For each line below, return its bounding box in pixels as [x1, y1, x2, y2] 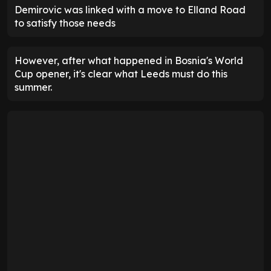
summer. [15, 80, 52, 93]
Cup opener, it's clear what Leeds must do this [15, 67, 227, 80]
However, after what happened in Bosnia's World [15, 54, 243, 67]
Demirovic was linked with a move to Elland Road [15, 3, 246, 16]
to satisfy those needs [15, 16, 116, 29]
